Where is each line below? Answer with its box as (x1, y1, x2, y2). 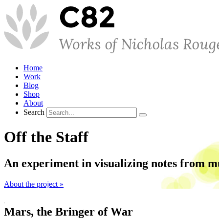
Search (23, 108, 44, 116)
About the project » (4, 179, 64, 188)
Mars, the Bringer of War (4, 205, 133, 218)
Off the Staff (4, 128, 88, 146)
